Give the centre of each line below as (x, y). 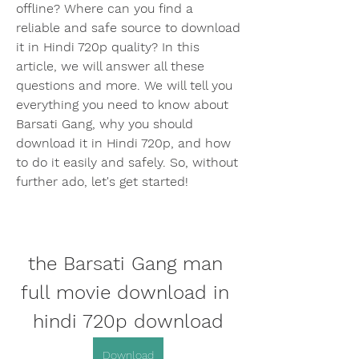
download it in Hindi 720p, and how (123, 143)
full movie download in (125, 292)
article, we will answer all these (110, 66)
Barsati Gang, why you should (105, 123)
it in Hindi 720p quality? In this (108, 46)
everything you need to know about (122, 104)
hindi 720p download (128, 321)
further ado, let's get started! (102, 181)
